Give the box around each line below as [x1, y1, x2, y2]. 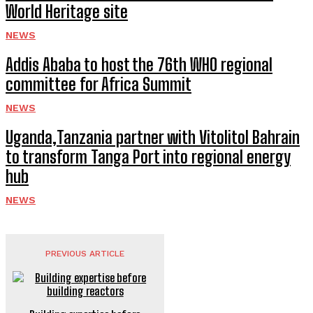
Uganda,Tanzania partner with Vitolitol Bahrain [6, 127, 300, 147]
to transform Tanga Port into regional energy [6, 147, 291, 167]
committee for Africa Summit [6, 74, 191, 94]
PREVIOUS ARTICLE [45, 249, 125, 259]
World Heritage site [6, 1, 128, 22]
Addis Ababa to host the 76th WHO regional [6, 54, 272, 75]
